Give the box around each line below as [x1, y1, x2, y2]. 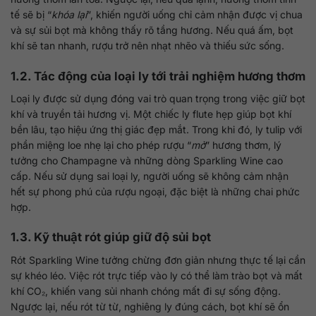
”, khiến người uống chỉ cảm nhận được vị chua [87, 8, 303, 21]
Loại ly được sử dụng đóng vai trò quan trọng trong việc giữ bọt [11, 92, 305, 104]
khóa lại [51, 8, 87, 21]
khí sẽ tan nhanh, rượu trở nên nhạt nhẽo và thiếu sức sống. [11, 39, 284, 52]
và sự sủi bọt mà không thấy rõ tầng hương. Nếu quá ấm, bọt [11, 24, 293, 37]
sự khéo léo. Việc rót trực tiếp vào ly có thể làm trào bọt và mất [11, 269, 303, 281]
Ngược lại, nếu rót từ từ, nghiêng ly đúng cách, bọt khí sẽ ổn [11, 300, 289, 312]
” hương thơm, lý [205, 138, 281, 151]
